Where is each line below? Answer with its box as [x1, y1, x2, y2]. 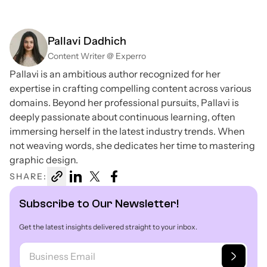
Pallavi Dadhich [48, 34, 126, 48]
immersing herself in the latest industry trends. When [10, 125, 245, 137]
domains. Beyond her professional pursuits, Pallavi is [10, 96, 239, 108]
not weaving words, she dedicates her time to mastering [10, 139, 255, 151]
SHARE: [10, 170, 47, 182]
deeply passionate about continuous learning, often [10, 110, 235, 123]
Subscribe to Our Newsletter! [19, 196, 179, 210]
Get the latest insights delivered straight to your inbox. [19, 222, 197, 231]
